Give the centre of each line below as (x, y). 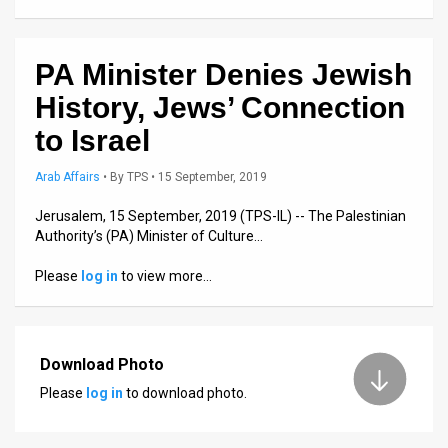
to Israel (92, 141)
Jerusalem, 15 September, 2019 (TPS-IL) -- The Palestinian (220, 216)
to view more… (165, 276)
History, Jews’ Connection (220, 108)
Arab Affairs (67, 177)
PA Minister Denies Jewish (223, 75)
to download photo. (185, 392)
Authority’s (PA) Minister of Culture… (149, 236)
